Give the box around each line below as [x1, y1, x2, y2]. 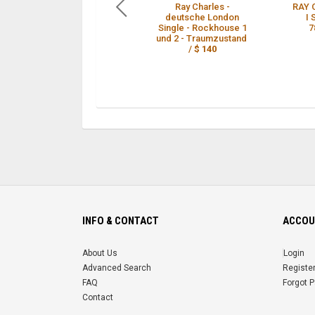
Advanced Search [82, 262, 151, 273]
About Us [82, 247, 117, 258]
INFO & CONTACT [82, 214, 159, 227]
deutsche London [165, 11, 240, 22]
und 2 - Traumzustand [155, 32, 249, 44]
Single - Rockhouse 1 [157, 22, 247, 33]
